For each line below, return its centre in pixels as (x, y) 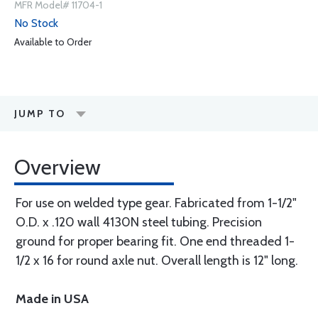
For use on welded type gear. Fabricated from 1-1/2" (156, 203)
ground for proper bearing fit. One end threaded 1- (155, 241)
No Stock (36, 23)
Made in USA (52, 299)
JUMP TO (40, 114)
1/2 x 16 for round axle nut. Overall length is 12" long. (157, 261)
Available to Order (53, 42)
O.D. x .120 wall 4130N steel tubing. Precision (139, 222)
